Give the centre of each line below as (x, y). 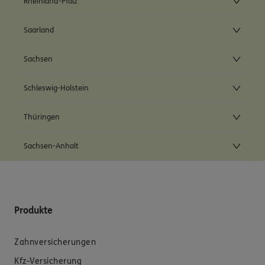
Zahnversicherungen (55, 243)
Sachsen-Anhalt (51, 146)
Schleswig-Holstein (56, 88)
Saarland (39, 30)
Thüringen (42, 117)
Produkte (33, 211)
